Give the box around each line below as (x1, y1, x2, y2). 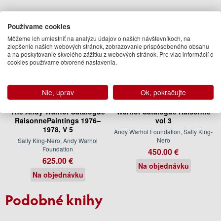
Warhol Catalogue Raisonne (116, 106, 211, 116)
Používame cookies (7, 21, 71, 31)
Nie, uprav (41, 87, 74, 97)
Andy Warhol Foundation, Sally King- (114, 127, 213, 136)
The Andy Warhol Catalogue (10, 106, 105, 116)
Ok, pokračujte (141, 87, 186, 97)
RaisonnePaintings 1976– (15, 115, 101, 125)
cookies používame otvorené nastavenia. (7, 57, 117, 66)
